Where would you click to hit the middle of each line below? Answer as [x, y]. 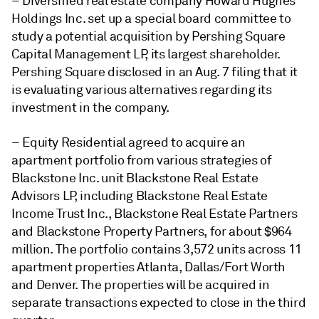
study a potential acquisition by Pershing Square [148, 36]
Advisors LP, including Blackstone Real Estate [140, 195]
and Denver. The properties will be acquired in [141, 284]
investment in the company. [90, 107]
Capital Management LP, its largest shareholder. [146, 54]
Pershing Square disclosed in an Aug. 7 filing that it [155, 72]
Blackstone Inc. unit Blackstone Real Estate [135, 178]
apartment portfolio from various [106, 160]
